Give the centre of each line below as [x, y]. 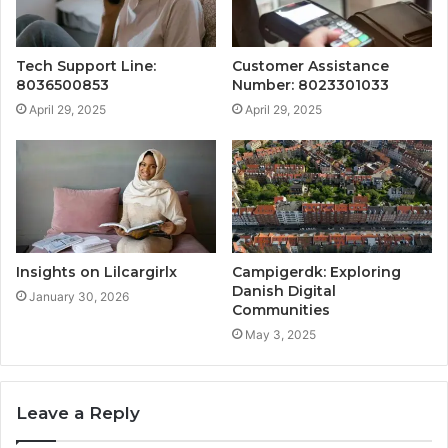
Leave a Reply [78, 412]
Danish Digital [284, 290]
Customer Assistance [310, 66]
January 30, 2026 [79, 296]
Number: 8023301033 [310, 85]
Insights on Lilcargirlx [96, 271]
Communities [281, 309]
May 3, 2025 [280, 334]
